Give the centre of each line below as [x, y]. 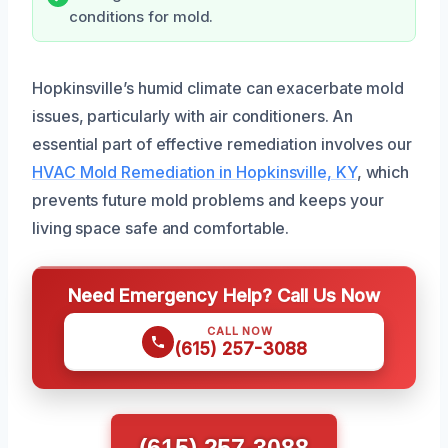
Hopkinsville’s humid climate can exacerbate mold [218, 87]
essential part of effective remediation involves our [222, 143]
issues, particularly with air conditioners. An [193, 115]
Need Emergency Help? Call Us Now [224, 294]
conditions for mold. [141, 16]
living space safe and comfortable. [161, 227]
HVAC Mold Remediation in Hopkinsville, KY [194, 171]
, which [383, 171]
